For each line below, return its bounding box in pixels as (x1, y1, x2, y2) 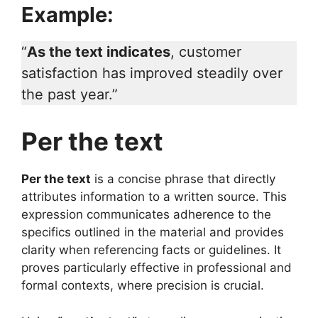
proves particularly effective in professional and (21, 261, 292, 275)
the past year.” (21, 86, 118, 104)
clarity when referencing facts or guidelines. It (21, 243, 281, 258)
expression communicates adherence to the (21, 207, 271, 222)
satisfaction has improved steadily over (21, 65, 283, 82)
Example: (21, 2, 114, 28)
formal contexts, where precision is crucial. (21, 278, 264, 293)
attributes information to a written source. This (21, 190, 287, 204)
